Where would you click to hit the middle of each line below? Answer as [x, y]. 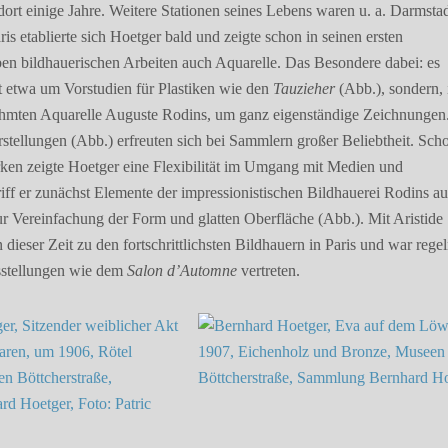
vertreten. [269, 271]
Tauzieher [304, 89]
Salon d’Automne [182, 271]
